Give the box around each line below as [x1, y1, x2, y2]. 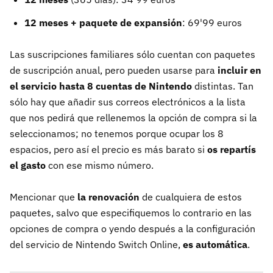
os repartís [207, 143, 256, 156]
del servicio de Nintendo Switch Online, [10, 238, 180, 251]
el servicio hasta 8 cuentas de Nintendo [10, 80, 192, 93]
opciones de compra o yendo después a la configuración [10, 222, 255, 235]
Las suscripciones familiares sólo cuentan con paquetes [10, 48, 255, 61]
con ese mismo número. [48, 159, 154, 172]
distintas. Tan [192, 80, 253, 93]
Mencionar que [10, 191, 77, 204]
